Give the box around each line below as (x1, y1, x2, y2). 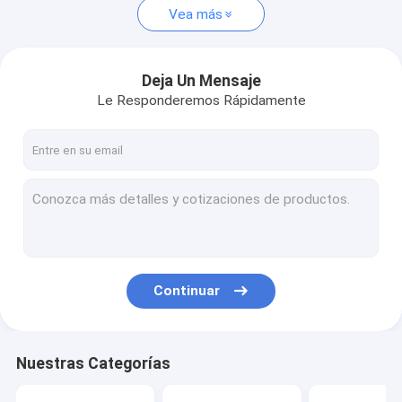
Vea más (168, 5, 223, 22)
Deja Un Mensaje (141, 71, 261, 90)
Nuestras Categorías (15, 354, 170, 373)
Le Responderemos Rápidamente (96, 92, 306, 109)
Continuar (153, 283, 221, 300)
